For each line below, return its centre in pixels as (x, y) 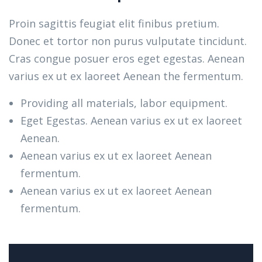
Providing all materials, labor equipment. (124, 103)
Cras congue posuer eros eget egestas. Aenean (127, 58)
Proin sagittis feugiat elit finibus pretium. (114, 23)
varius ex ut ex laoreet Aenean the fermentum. (126, 76)
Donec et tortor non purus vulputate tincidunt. (128, 41)
